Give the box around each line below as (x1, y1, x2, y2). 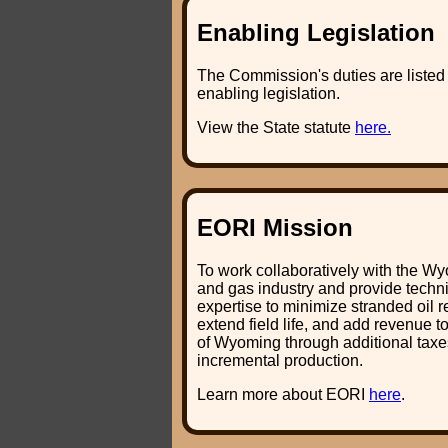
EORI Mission (197, 214, 353, 242)
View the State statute (197, 118, 355, 136)
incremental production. (197, 352, 363, 370)
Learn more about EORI (197, 386, 369, 404)
